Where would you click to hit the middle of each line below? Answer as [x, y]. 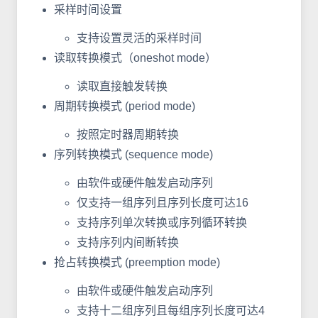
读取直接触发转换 [122, 86]
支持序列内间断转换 [128, 242]
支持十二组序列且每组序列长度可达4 [171, 310]
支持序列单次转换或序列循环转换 [162, 222]
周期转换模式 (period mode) [125, 106]
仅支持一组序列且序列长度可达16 [163, 202]
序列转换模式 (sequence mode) [133, 154]
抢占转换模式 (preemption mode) [137, 262]
